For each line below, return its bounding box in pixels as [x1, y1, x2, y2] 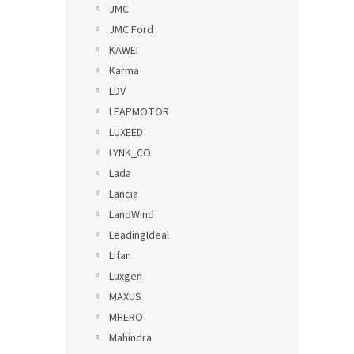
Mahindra [109, 330, 152, 346]
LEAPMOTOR [109, 104, 169, 120]
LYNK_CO [109, 145, 151, 161]
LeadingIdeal [109, 228, 169, 243]
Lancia [109, 186, 138, 202]
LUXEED [109, 125, 143, 141]
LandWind [109, 207, 154, 223]
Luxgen [109, 269, 142, 284]
